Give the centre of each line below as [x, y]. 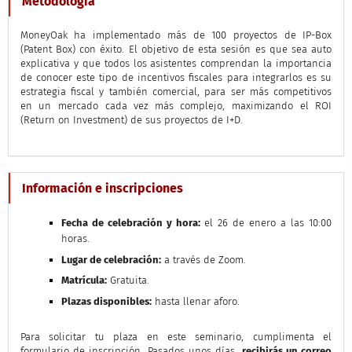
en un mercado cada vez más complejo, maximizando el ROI [176, 106]
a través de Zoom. [203, 259]
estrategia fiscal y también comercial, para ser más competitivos [176, 92]
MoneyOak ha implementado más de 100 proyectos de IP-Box [176, 35]
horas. [75, 239]
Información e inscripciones [102, 189]
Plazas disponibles [105, 301]
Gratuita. [128, 280]
